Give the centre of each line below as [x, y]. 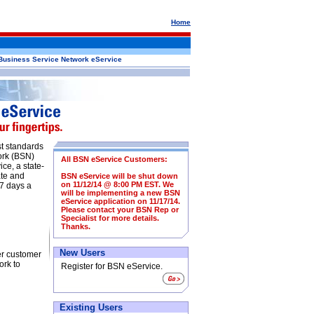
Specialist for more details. [110, 218]
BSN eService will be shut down [120, 176]
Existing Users [88, 307]
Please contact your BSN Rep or [120, 210]
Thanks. [76, 226]
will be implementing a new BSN [121, 193]
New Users [80, 253]
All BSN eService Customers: [114, 159]
